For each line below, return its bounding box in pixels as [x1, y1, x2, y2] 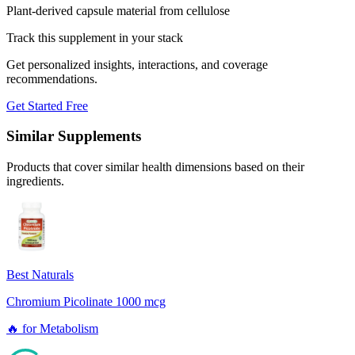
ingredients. [6, 174, 64, 189]
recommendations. [6, 71, 97, 86]
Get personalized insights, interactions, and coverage [6, 57, 268, 71]
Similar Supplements [6, 128, 141, 145]
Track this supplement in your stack [6, 30, 183, 44]
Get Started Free [6, 98, 88, 113]
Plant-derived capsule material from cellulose [6, 3, 230, 17]
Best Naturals [6, 268, 74, 282]
